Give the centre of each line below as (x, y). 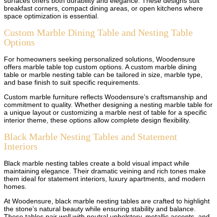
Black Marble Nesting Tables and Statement (91, 137)
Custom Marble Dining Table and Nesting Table (98, 33)
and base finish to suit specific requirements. (72, 82)
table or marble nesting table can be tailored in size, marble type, (103, 74)
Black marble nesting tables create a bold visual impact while (97, 163)
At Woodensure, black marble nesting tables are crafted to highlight (107, 201)
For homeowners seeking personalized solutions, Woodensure (100, 59)
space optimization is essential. (51, 16)
